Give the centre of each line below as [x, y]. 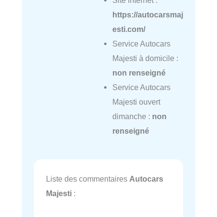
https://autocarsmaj [147, 14]
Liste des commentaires [88, 179]
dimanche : [132, 116]
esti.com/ [129, 29]
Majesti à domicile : [145, 58]
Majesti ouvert [136, 101]
